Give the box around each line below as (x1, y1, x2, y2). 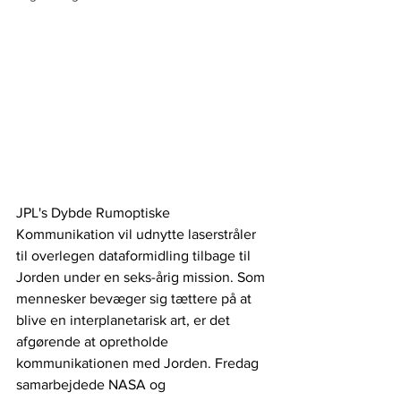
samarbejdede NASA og (16, 376, 169, 392)
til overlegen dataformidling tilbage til (16, 247, 254, 263)
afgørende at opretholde (16, 333, 172, 349)
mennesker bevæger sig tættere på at (16, 290, 255, 306)
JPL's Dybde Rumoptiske (16, 204, 174, 220)
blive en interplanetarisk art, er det (16, 311, 234, 328)
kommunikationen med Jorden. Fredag (16, 354, 262, 371)
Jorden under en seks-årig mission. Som (16, 269, 269, 285)
